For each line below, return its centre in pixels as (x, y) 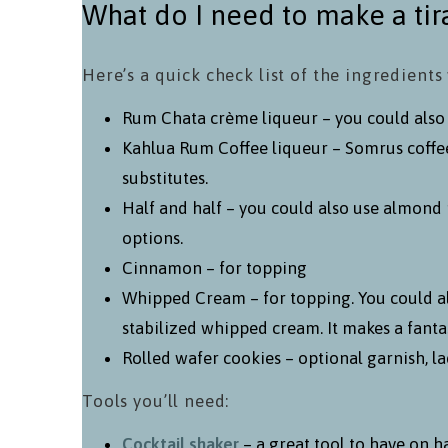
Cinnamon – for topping (214, 268)
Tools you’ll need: (156, 401)
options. (152, 238)
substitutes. (165, 178)
